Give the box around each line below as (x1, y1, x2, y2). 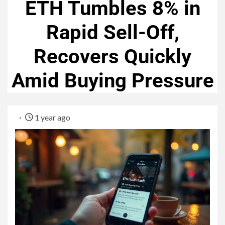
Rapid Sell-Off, (46, 21, 179, 45)
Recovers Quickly (34, 45, 191, 69)
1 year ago (33, 113, 70, 123)
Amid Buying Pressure (11, 69, 214, 93)
